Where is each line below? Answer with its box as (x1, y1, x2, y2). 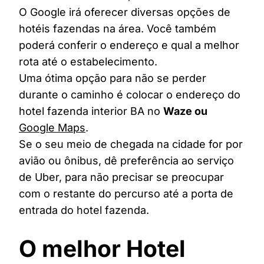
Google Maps (19, 121, 85, 134)
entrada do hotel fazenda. (19, 203, 149, 216)
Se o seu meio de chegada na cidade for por (19, 137, 243, 150)
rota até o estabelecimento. (19, 55, 157, 68)
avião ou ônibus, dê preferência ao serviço (19, 154, 234, 167)
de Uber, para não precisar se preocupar (19, 170, 224, 183)
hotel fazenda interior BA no (19, 104, 163, 117)
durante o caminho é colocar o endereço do (19, 88, 240, 101)
